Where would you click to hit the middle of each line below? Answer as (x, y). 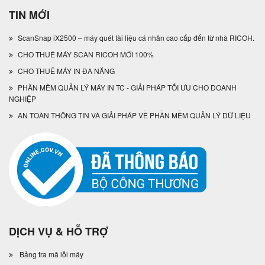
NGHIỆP (22, 99)
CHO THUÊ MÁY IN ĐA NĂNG (66, 71)
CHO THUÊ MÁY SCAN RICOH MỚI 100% (86, 54)
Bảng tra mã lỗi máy (51, 254)
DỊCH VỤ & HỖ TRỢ (59, 231)
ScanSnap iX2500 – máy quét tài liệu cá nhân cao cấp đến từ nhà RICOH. (136, 38)
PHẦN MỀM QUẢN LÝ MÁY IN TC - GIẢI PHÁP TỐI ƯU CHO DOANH (127, 88)
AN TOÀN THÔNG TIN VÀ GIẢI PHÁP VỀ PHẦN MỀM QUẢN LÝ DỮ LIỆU (134, 115)
